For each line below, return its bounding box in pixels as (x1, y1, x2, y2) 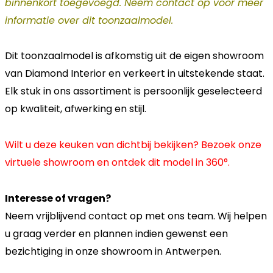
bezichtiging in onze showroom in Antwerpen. (5, 244, 221, 258)
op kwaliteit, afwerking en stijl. (5, 102, 146, 116)
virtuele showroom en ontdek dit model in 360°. (5, 155, 237, 170)
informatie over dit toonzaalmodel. (5, 13, 173, 27)
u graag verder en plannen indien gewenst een (5, 226, 228, 241)
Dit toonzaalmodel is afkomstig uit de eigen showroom (5, 49, 264, 63)
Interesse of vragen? (5, 191, 111, 205)
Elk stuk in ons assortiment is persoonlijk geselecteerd (5, 84, 262, 99)
